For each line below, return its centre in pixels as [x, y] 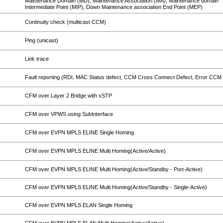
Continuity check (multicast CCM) [65, 22]
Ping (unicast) [42, 40]
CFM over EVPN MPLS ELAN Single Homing [79, 205]
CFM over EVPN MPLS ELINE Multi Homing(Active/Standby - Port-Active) [114, 169]
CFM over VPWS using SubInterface [69, 114]
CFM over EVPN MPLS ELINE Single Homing [79, 132]
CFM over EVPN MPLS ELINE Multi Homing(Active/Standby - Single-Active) [116, 187]
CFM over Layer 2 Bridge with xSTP [68, 96]
